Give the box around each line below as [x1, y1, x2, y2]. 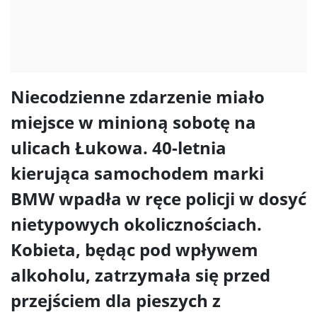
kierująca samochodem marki [11, 161, 264, 185]
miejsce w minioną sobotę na [11, 110, 256, 134]
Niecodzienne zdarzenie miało [11, 85, 265, 109]
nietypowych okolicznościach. [11, 212, 262, 236]
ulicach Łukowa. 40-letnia [11, 136, 226, 160]
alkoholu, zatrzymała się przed [11, 263, 270, 287]
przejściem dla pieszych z [11, 289, 221, 313]
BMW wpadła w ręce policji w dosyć [11, 187, 306, 211]
